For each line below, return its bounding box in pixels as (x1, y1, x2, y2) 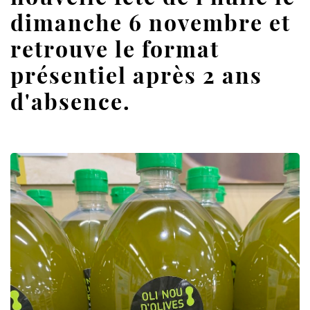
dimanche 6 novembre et (10, 6, 291, 37)
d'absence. (10, 85, 131, 116)
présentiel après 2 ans (10, 59, 262, 89)
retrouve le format (10, 33, 219, 63)
